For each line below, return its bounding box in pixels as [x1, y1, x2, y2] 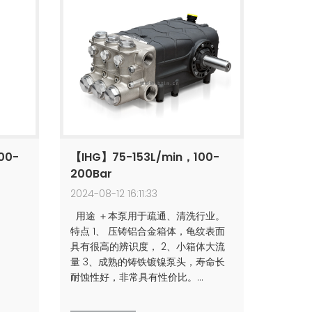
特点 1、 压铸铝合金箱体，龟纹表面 [70, 224, 225, 238]
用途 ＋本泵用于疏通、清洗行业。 [70, 209, 231, 223]
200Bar [70, 166, 112, 182]
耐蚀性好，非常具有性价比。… [70, 270, 203, 284]
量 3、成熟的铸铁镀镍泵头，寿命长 [70, 255, 225, 269]
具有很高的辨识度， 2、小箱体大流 [70, 240, 225, 253]
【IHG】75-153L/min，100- [70, 149, 219, 165]
